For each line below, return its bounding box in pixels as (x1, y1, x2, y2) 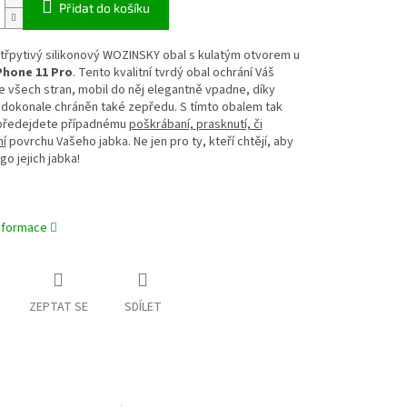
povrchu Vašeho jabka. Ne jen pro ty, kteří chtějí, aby (5, 133, 293, 152)
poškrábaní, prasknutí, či (128, 115, 263, 134)
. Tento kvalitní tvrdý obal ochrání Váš (72, 64, 274, 83)
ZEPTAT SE (28, 298, 88, 317)
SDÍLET (124, 298, 162, 317)
